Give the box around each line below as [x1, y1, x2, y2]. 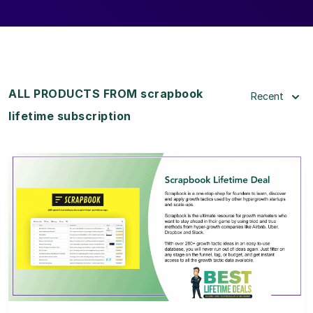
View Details [124, 202, 189, 214]
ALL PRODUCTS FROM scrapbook [8, 86, 203, 101]
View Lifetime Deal [109, 238, 204, 250]
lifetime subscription [8, 108, 131, 123]
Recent [251, 89, 284, 102]
